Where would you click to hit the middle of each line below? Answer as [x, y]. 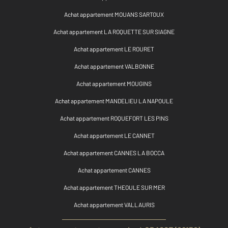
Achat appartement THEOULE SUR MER [114, 187]
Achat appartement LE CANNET [114, 135]
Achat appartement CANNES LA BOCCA [114, 152]
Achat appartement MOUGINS [114, 83]
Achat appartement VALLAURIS [114, 204]
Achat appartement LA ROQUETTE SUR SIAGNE [114, 31]
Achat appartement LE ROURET [114, 49]
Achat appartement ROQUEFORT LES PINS [114, 118]
